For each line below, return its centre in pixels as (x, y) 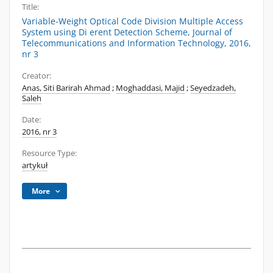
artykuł (35, 165)
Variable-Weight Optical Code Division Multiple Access (133, 21)
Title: (30, 7)
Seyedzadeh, (213, 88)
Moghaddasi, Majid (150, 88)
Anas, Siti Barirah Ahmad (66, 88)
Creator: (37, 76)
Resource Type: (49, 153)
